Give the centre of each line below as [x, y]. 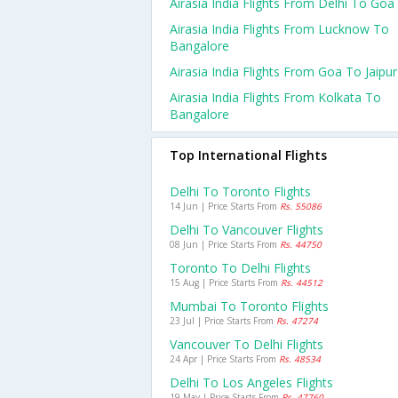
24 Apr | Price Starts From [224, 359]
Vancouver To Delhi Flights [247, 344]
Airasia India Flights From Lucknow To [279, 29]
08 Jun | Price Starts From [225, 244]
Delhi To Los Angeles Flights [251, 382]
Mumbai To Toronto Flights [249, 306]
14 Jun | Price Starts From [225, 206]
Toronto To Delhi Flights [240, 268]
